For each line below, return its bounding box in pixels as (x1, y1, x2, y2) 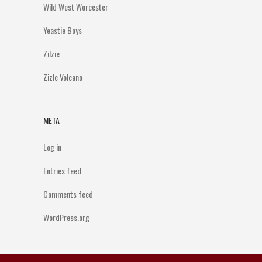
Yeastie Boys (43, 24, 82, 36)
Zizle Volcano (43, 71, 82, 83)
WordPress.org (43, 211, 89, 223)
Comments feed (43, 188, 93, 200)
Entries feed (43, 164, 81, 177)
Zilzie (43, 47, 60, 60)
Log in (43, 141, 61, 153)
